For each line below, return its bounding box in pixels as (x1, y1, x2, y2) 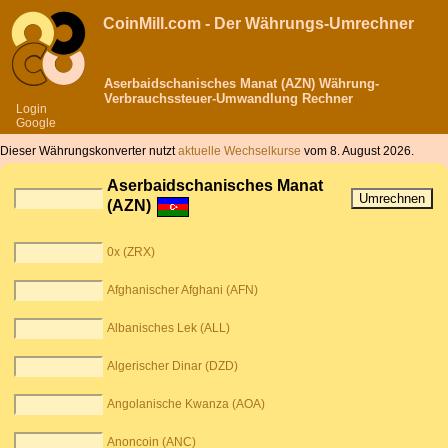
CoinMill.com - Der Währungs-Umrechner (103, 15, 414, 32)
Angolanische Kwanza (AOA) (107, 397, 266, 412)
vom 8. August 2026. (301, 144, 414, 158)
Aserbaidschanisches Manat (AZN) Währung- (104, 76, 379, 91)
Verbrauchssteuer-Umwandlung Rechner (104, 91, 353, 106)
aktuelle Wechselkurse (178, 144, 301, 158)
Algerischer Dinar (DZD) (107, 359, 239, 374)
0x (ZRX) (107, 245, 156, 260)
